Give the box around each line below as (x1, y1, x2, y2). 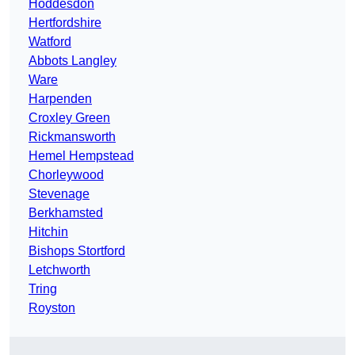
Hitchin (29, 225, 68, 239)
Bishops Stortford (29, 244, 125, 258)
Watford (29, 35, 71, 49)
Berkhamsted (29, 206, 103, 220)
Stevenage (29, 187, 90, 201)
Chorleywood (29, 168, 104, 182)
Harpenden (29, 92, 92, 106)
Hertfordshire (29, 16, 101, 30)
